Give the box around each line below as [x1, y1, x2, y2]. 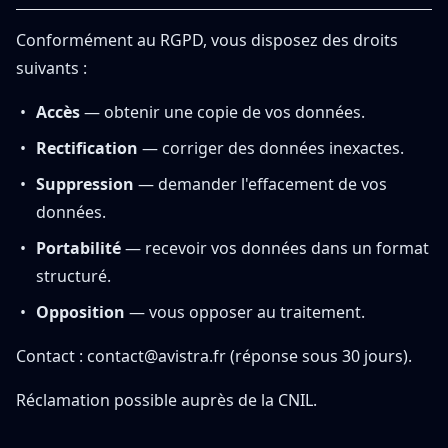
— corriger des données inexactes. [138, 137, 404, 159]
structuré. [36, 265, 111, 287]
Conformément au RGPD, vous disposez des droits [16, 29, 398, 51]
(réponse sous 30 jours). [230, 345, 412, 367]
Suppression [36, 173, 134, 195]
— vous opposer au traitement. [125, 301, 365, 323]
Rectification [36, 137, 138, 159]
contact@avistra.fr [87, 345, 226, 367]
